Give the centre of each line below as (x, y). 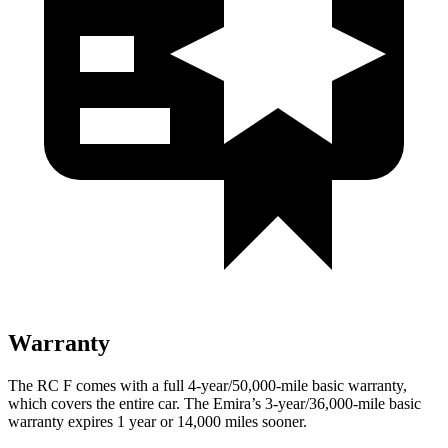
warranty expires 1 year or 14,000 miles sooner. (157, 421)
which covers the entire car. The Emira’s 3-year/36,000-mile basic (214, 403)
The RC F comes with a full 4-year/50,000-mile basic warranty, (207, 385)
